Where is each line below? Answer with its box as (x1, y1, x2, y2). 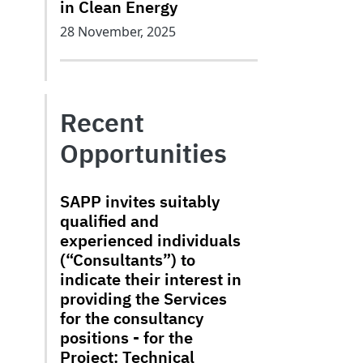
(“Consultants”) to (60, 249, 195, 271)
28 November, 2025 (60, 23, 176, 41)
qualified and (60, 210, 159, 232)
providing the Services (60, 288, 227, 310)
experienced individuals (60, 229, 241, 251)
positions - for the (60, 327, 193, 348)
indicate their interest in (60, 268, 241, 290)
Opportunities (60, 136, 227, 170)
